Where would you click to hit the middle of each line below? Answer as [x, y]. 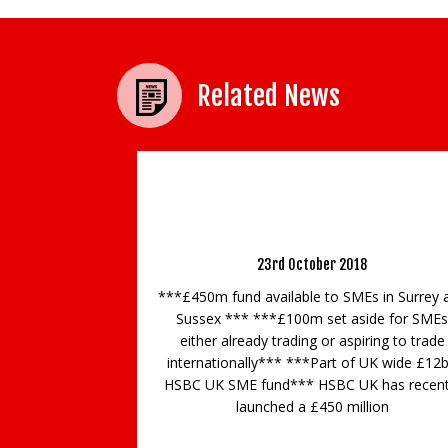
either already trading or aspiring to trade [312, 341]
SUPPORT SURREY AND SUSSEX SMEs [312, 234]
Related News [268, 96]
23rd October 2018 [312, 265]
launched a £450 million [312, 407]
